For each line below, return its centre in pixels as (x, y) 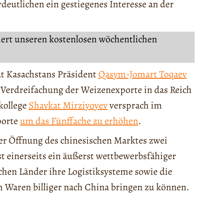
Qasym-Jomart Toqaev (143, 74)
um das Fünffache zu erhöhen (79, 121)
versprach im (135, 106)
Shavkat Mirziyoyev (68, 106)
